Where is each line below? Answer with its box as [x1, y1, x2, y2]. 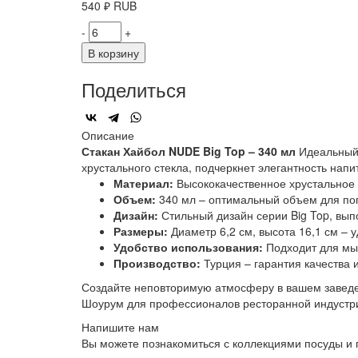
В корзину [88, 45, 139, 62]
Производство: [113, 255, 201, 272]
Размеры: [113, 223, 168, 240]
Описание [82, 127, 134, 144]
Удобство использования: [113, 239, 263, 256]
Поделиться [82, 75, 186, 104]
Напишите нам [82, 319, 159, 336]
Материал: [113, 175, 173, 192]
